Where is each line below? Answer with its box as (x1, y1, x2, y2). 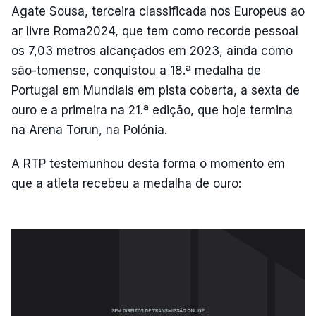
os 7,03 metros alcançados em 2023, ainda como (11, 43, 293, 58)
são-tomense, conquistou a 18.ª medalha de (11, 63, 261, 78)
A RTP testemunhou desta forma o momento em (11, 156, 285, 171)
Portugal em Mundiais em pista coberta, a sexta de (11, 83, 300, 97)
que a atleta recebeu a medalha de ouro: (11, 176, 241, 190)
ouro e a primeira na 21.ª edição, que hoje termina (11, 102, 293, 117)
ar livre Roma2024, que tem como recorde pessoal (11, 23, 298, 38)
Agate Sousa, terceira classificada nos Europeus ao (11, 4, 305, 18)
